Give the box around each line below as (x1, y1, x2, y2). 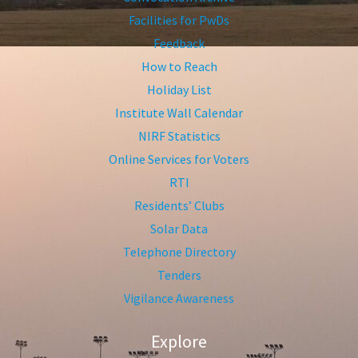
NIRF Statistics (137, 128, 221, 145)
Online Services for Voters (109, 151, 249, 168)
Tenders (157, 267, 201, 284)
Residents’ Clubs (133, 197, 225, 214)
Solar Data (150, 221, 208, 237)
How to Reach (141, 58, 217, 75)
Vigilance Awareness (124, 290, 234, 307)
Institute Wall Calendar (115, 105, 243, 121)
